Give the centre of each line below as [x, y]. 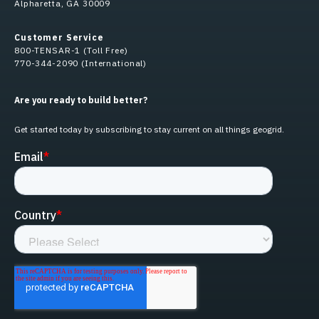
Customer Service [59, 38]
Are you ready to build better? [81, 100]
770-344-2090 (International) [81, 63]
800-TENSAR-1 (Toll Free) [71, 51]
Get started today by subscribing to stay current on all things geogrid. [149, 130]
